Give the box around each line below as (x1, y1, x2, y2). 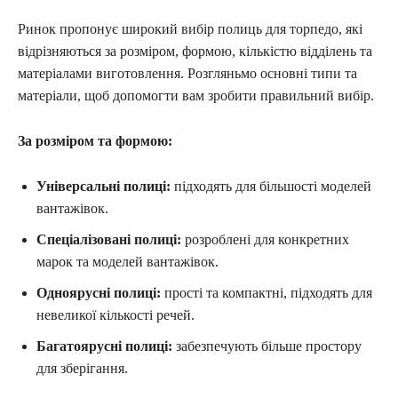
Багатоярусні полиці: (36, 338, 172, 354)
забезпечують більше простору (172, 338, 362, 354)
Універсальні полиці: (36, 178, 171, 194)
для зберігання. (36, 360, 128, 376)
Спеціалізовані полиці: (36, 231, 181, 247)
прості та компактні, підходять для (161, 284, 372, 300)
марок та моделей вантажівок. (36, 253, 219, 269)
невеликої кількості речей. (36, 306, 195, 322)
